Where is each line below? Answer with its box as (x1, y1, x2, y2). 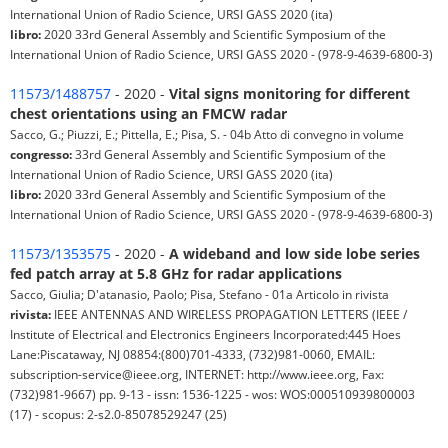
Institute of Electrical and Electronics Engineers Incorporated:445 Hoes (10, 326, 401, 343)
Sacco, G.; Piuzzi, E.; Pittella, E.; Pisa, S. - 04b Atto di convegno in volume (10, 126, 404, 143)
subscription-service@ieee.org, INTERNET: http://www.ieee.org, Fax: (10, 366, 384, 383)
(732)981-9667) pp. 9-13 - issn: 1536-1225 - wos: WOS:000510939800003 (10, 386, 415, 403)
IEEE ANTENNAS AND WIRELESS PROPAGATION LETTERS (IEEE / (51, 306, 407, 323)
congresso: (10, 146, 72, 163)
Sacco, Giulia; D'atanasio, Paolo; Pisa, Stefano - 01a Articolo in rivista (10, 286, 389, 303)
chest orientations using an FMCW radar (10, 104, 287, 124)
